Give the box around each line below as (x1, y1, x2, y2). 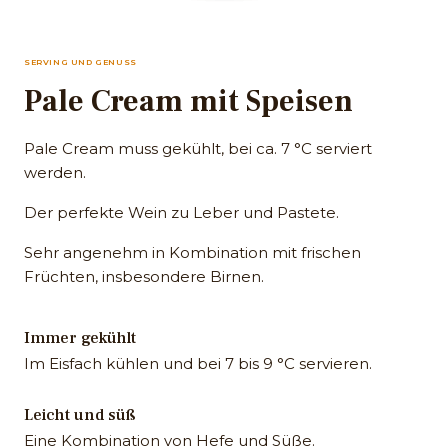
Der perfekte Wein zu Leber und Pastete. (24, 202, 339, 222)
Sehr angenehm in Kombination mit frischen (24, 242, 361, 262)
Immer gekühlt (24, 327, 136, 348)
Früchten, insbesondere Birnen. (24, 266, 264, 286)
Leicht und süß (24, 404, 136, 425)
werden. (24, 162, 86, 182)
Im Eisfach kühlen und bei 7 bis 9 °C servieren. (24, 353, 372, 373)
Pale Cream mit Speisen (24, 81, 353, 121)
